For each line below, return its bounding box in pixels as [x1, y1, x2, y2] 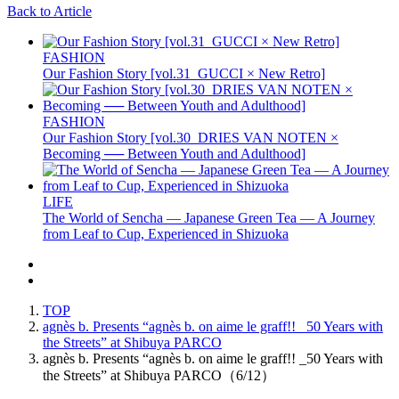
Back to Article [7, 3, 92, 19]
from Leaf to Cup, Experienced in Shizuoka [43, 225, 289, 241]
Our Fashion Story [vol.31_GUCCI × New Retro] [43, 65, 325, 81]
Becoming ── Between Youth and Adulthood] [43, 145, 305, 161]
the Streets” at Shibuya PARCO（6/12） [43, 367, 275, 383]
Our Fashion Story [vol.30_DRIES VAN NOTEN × [43, 129, 338, 145]
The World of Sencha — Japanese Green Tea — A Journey [43, 209, 375, 225]
